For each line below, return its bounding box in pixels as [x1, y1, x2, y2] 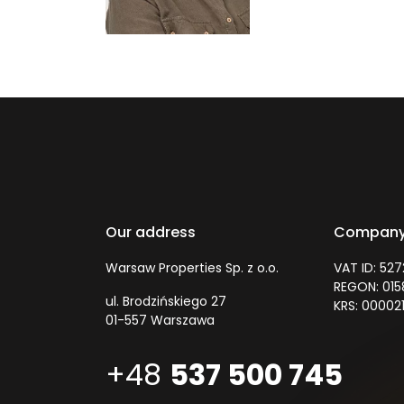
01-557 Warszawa [106, 311, 215, 330]
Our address [106, 222, 196, 243]
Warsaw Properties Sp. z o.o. [106, 259, 279, 278]
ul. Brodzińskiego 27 [106, 292, 226, 311]
